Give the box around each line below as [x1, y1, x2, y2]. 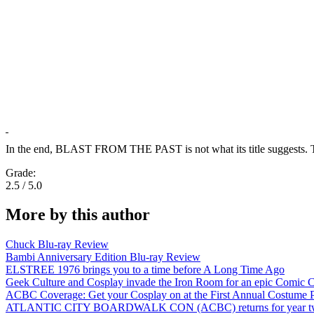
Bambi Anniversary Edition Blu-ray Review [6, 251, 200, 264]
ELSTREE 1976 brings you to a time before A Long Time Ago [6, 264, 285, 276]
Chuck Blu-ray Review [6, 238, 109, 251]
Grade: [6, 166, 39, 179]
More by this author [6, 205, 150, 224]
